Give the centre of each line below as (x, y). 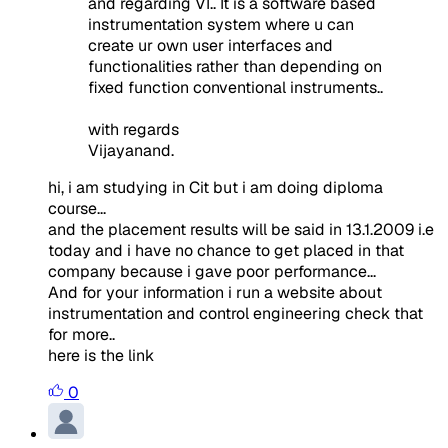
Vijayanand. (131, 150)
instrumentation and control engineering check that (235, 313)
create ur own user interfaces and (210, 45)
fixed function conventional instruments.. (235, 87)
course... (77, 208)
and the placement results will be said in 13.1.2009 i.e (241, 229)
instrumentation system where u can (221, 24)
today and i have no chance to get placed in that (226, 250)
